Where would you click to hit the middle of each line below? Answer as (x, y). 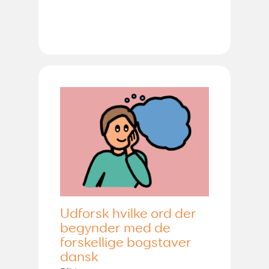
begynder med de (115, 228)
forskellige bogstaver (126, 243)
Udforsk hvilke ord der (128, 214)
